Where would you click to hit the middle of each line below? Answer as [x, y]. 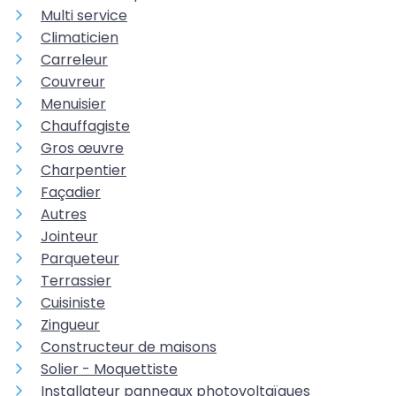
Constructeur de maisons [129, 346]
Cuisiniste [73, 302]
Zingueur [70, 324]
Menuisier [73, 103]
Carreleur [74, 59]
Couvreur [73, 81]
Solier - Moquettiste [109, 369]
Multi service [84, 15]
